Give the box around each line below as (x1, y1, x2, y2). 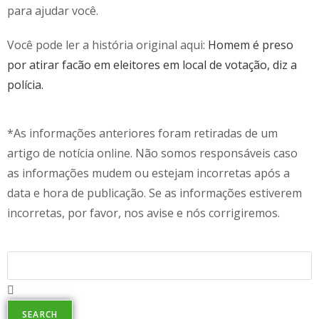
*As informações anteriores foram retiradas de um (7, 125, 278, 141)
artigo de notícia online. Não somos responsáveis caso (7, 145, 298, 161)
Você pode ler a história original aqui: (7, 36, 208, 53)
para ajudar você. (7, 2, 98, 19)
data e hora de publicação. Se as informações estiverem (7, 184, 302, 201)
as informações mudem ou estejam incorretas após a (7, 164, 290, 181)
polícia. (7, 76, 43, 93)
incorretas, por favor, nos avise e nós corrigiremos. (7, 204, 280, 221)
